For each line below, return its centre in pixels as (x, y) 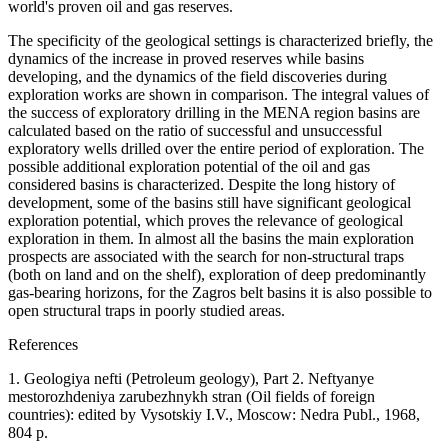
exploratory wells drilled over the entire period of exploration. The (216, 148)
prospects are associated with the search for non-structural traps (206, 256)
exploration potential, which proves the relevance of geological (205, 220)
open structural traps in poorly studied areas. (146, 310)
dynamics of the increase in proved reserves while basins (186, 58)
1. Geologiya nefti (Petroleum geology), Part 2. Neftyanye (191, 378)
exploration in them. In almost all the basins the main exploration (211, 238)
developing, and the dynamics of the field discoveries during (197, 76)
